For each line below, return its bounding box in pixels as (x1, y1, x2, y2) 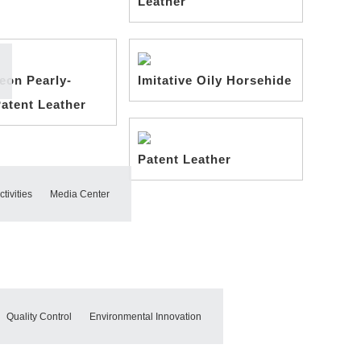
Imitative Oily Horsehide (137, 73, 292, 87)
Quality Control (6, 311, 72, 322)
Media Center (50, 189, 110, 200)
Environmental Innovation (89, 311, 201, 322)
